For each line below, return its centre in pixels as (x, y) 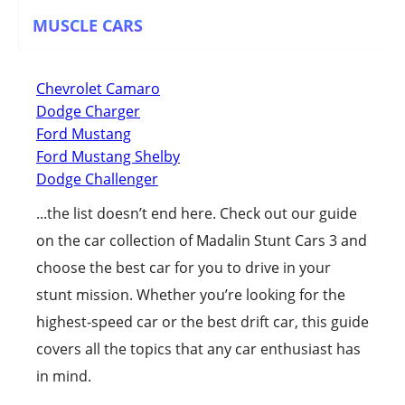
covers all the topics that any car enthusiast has (198, 348)
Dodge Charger (88, 111)
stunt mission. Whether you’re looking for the (191, 294)
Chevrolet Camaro (98, 88)
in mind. (64, 376)
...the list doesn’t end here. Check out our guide (197, 213)
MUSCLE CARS (88, 25)
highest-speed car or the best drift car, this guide (202, 321)
